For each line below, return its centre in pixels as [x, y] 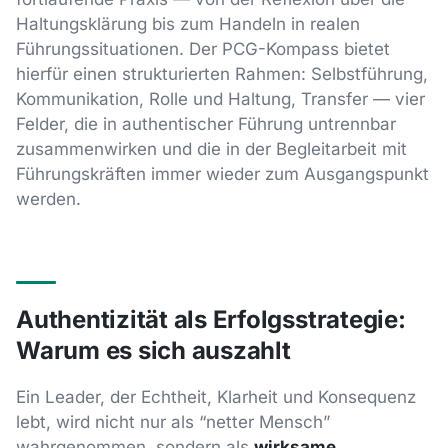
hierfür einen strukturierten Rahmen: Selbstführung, [222, 73]
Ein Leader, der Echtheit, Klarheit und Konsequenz [216, 396]
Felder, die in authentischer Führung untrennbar [206, 123]
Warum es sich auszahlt [153, 350]
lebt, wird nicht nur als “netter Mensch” [173, 421]
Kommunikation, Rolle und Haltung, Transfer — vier [220, 98]
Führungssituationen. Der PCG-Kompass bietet [203, 48]
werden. [48, 198]
